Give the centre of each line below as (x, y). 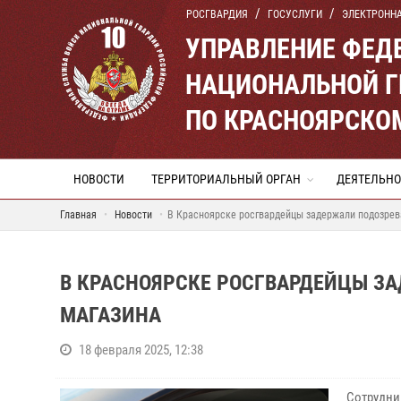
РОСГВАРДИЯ (217, 14)
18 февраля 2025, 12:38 (141, 350)
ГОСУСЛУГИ (295, 14)
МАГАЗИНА (111, 315)
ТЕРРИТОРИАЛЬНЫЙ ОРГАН (226, 179)
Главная (78, 215)
